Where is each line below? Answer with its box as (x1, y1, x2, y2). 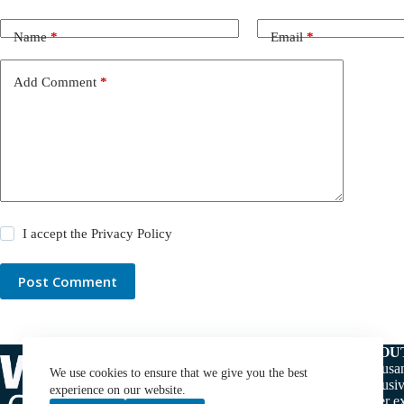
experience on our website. (50, 383, 186, 397)
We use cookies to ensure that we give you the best (50, 366, 308, 380)
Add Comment (14, 74, 96, 89)
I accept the (23, 226, 92, 242)
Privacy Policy (91, 226, 173, 242)
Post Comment (18, 272, 117, 291)
